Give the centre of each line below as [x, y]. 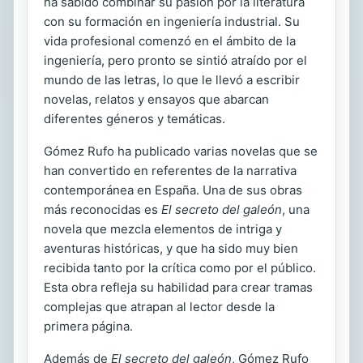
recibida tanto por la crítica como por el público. [180, 268]
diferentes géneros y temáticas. [135, 119]
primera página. [88, 326]
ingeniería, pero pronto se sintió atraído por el [175, 60]
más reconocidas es [102, 209]
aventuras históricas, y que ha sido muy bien [171, 248]
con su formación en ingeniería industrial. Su [172, 21]
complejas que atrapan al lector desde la [159, 307]
